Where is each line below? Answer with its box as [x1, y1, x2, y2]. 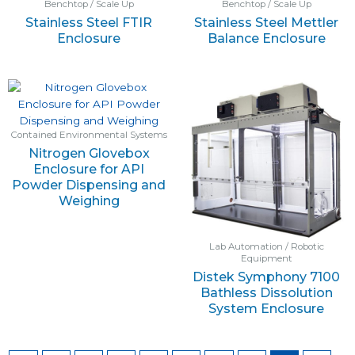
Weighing [58, 193, 120, 208]
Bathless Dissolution [200, 284, 333, 300]
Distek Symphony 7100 [193, 269, 340, 284]
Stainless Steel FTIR [25, 15, 152, 31]
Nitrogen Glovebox [28, 145, 150, 161]
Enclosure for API [33, 161, 144, 177]
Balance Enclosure [207, 31, 326, 47]
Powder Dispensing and [12, 177, 166, 193]
